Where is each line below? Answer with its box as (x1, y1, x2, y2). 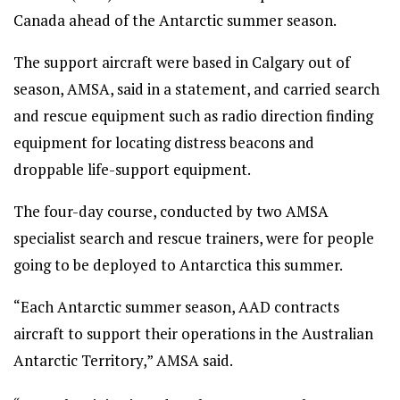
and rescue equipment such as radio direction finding (13, 105, 373, 126)
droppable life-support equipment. (13, 159, 251, 179)
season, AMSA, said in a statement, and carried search (13, 79, 379, 99)
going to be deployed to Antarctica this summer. (13, 254, 343, 275)
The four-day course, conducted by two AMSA (13, 201, 329, 221)
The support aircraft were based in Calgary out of (13, 52, 350, 72)
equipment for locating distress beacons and (13, 132, 314, 153)
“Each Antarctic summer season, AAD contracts (13, 296, 339, 317)
